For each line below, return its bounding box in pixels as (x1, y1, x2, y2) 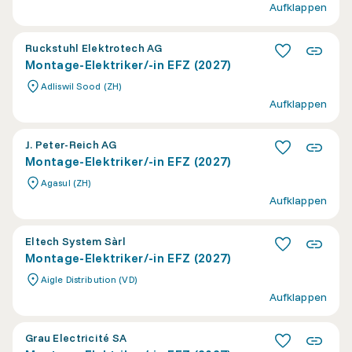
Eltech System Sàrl (25, 234, 126, 248)
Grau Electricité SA (25, 331, 127, 345)
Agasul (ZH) (41, 177, 91, 189)
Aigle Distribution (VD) (41, 273, 137, 285)
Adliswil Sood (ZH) (41, 80, 122, 92)
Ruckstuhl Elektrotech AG (25, 41, 163, 55)
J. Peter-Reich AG (25, 137, 117, 152)
